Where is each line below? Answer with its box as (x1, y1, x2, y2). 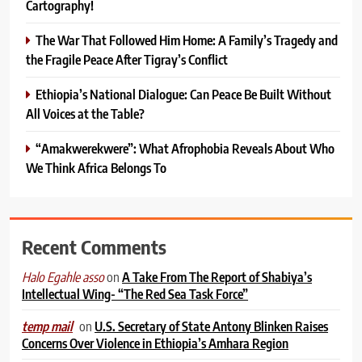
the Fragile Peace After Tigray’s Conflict (26, 50, 228, 68)
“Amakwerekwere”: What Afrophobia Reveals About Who (36, 139, 335, 157)
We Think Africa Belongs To (26, 158, 166, 176)
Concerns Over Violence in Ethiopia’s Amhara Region (22, 334, 288, 351)
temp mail (22, 318, 73, 335)
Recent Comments (22, 234, 166, 259)
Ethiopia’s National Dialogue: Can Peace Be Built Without (36, 85, 331, 103)
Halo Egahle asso (22, 268, 104, 285)
